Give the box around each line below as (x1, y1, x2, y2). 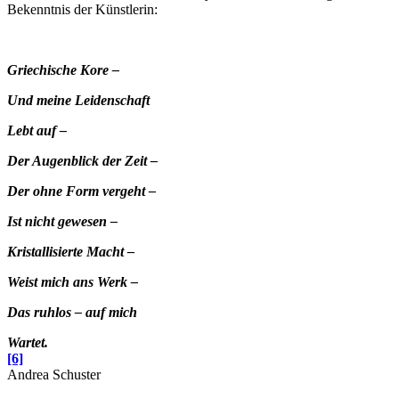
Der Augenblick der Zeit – (7, 153, 158, 169)
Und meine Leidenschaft (7, 93, 150, 109)
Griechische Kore (7, 62, 112, 78)
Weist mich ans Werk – (7, 274, 138, 290)
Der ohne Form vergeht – (7, 183, 156, 199)
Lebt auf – (7, 123, 67, 139)
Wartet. (7, 335, 48, 351)
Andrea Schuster (7, 367, 101, 383)
